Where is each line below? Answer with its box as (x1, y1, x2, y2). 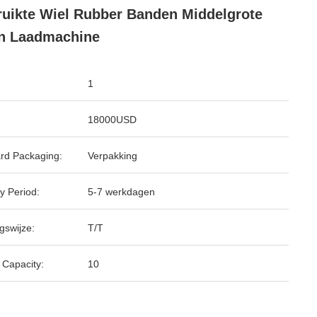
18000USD (88, 114, 137, 125)
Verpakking (88, 150, 137, 161)
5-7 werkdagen (88, 186, 155, 197)
